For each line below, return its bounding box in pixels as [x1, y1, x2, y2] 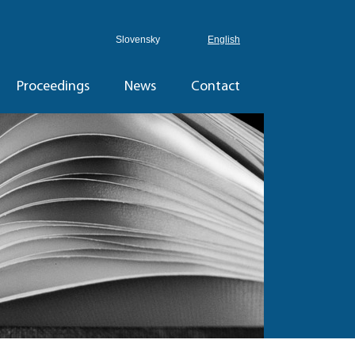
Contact [191, 79, 240, 94]
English [208, 34, 240, 45]
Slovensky [116, 34, 160, 45]
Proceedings [17, 79, 90, 94]
